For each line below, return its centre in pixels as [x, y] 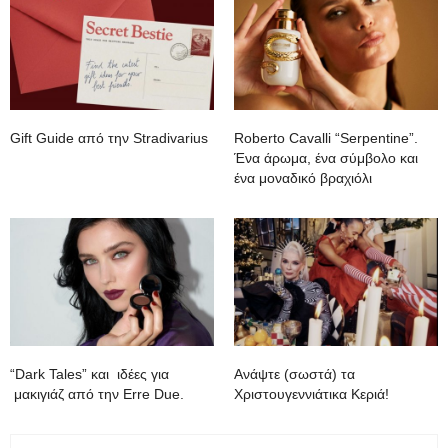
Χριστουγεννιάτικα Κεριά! [311, 393]
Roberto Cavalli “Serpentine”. [326, 138]
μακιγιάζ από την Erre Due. [97, 393]
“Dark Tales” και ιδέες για [89, 373]
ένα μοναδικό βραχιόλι [303, 178]
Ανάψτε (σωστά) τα [294, 373]
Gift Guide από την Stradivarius [109, 138]
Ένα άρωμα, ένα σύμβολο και [326, 158]
